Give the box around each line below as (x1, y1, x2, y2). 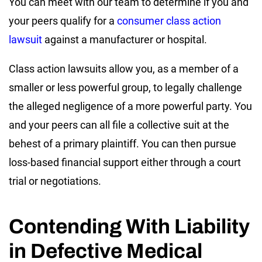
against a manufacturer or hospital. (42, 33, 207, 46)
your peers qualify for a (9, 14, 117, 27)
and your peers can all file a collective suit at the (9, 118, 229, 131)
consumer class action (117, 14, 221, 27)
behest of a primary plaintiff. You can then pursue (9, 137, 236, 150)
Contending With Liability (9, 215, 250, 237)
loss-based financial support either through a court (9, 156, 241, 168)
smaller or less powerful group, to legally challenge (9, 81, 242, 94)
